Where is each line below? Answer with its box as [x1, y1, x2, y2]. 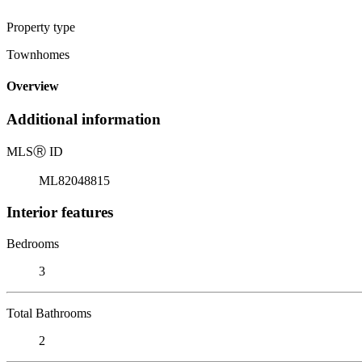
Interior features [6, 203, 113, 221]
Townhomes [6, 47, 69, 61]
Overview [6, 79, 59, 94]
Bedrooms [6, 236, 59, 250]
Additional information [6, 111, 161, 128]
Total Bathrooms [6, 305, 91, 320]
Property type [6, 19, 75, 34]
